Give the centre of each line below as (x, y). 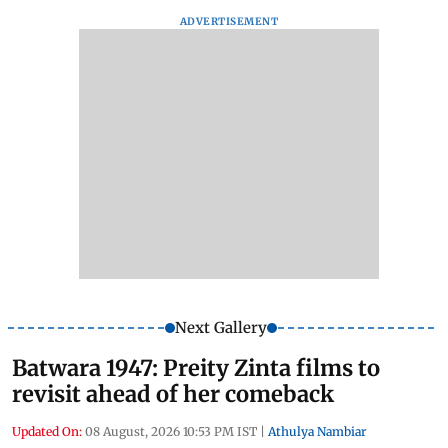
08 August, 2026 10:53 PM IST (171, 432)
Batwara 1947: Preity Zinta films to (196, 368)
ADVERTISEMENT (229, 22)
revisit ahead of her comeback (173, 394)
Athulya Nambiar (317, 432)
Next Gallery (220, 328)
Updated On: (47, 432)
